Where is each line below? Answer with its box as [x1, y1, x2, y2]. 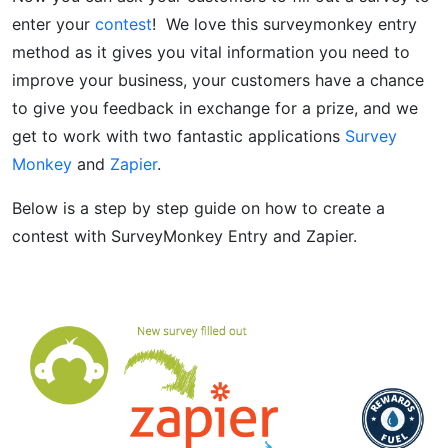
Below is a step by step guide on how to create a [12, 197, 385, 218]
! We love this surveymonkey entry [152, 13, 417, 34]
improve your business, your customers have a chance [12, 69, 424, 90]
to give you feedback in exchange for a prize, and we [12, 97, 418, 118]
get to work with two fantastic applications [12, 125, 345, 146]
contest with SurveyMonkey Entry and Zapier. [12, 225, 357, 246]
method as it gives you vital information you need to [12, 41, 410, 62]
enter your [12, 13, 90, 34]
